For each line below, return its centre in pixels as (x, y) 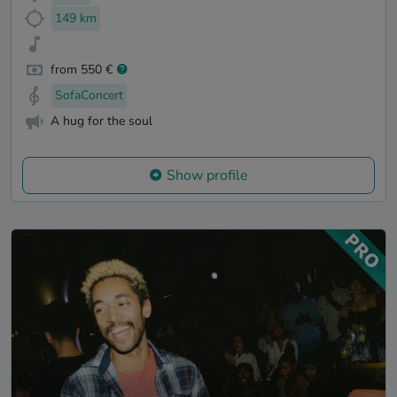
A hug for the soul (101, 121)
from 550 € (82, 69)
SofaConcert (89, 95)
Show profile (207, 176)
